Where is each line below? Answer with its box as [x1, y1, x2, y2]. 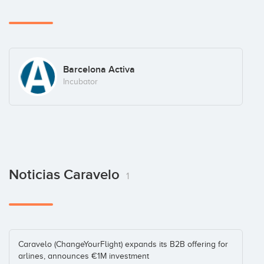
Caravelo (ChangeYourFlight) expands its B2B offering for [18, 239, 228, 249]
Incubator [62, 77, 98, 87]
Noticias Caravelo [9, 166, 123, 183]
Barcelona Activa [62, 64, 135, 76]
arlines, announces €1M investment [18, 251, 149, 260]
